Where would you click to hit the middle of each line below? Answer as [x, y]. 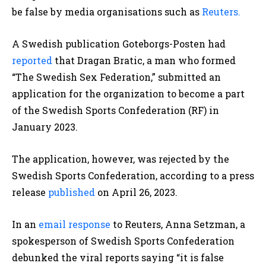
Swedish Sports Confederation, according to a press [133, 176]
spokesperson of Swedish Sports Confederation [123, 241]
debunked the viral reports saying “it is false [118, 258]
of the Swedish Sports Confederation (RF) [110, 110]
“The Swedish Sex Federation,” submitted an [116, 77]
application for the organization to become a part [128, 94]
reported [32, 61]
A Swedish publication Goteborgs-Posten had [119, 44]
